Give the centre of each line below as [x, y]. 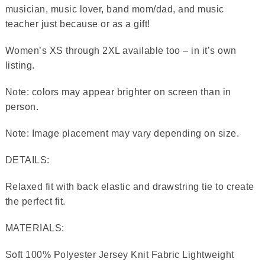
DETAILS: [27, 160]
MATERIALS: [35, 228]
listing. [20, 65]
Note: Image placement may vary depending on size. [122, 133]
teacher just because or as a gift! [77, 24]
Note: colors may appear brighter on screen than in [118, 92]
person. [23, 106]
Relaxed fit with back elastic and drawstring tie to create [130, 186]
